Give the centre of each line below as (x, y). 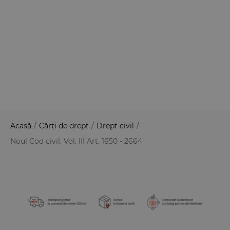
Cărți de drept (64, 126)
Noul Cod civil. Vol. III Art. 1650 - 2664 (76, 141)
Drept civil (115, 126)
